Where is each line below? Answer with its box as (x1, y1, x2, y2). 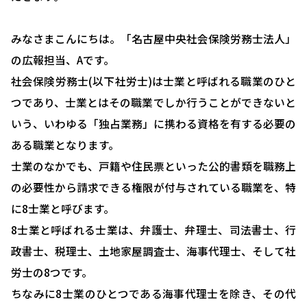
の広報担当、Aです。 (11, 51, 114, 68)
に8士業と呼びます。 (11, 200, 114, 217)
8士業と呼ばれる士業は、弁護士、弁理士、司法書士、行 (11, 221, 296, 238)
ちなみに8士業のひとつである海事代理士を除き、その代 (11, 285, 296, 302)
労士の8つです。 (11, 264, 93, 280)
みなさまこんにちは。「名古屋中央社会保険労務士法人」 (11, 30, 296, 47)
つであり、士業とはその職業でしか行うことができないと (11, 94, 296, 110)
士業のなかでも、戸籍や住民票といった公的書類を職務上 (11, 158, 296, 174)
